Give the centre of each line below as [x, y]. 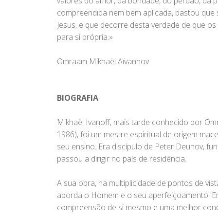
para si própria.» [85, 37]
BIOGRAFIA [78, 98]
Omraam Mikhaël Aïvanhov [103, 62]
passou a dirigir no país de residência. [122, 159]
